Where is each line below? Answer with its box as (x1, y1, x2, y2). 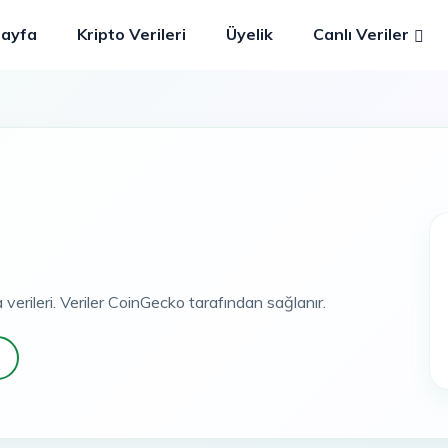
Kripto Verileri (76, 24, 186, 45)
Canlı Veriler (312, 24, 409, 45)
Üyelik (225, 24, 273, 45)
